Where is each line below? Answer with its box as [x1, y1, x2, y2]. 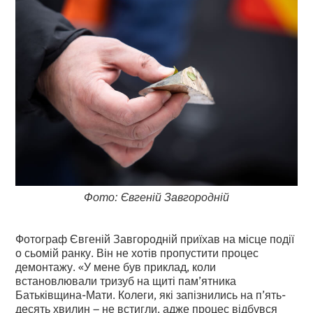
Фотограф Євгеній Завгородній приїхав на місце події [15, 230, 295, 246]
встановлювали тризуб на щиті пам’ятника [15, 272, 237, 288]
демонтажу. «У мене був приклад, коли [15, 258, 217, 274]
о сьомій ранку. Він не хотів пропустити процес [15, 244, 259, 260]
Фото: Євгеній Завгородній [84, 188, 229, 204]
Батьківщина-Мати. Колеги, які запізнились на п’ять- [15, 286, 286, 302]
